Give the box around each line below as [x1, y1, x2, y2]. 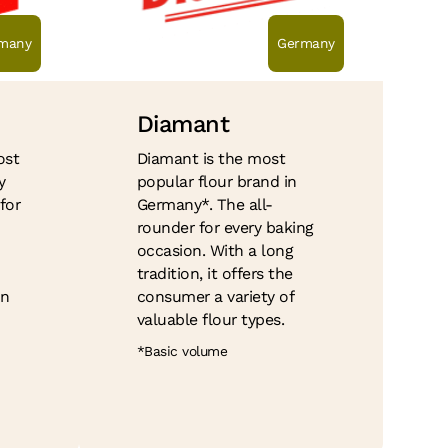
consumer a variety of [136, 287, 294, 307]
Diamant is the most [136, 149, 286, 169]
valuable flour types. [136, 310, 285, 330]
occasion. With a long [136, 241, 293, 261]
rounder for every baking [136, 218, 313, 238]
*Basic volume [136, 343, 228, 360]
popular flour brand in [136, 172, 297, 192]
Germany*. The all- [136, 195, 273, 215]
